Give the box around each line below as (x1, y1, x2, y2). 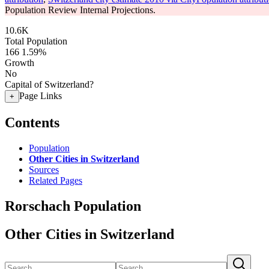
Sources (29, 164, 59, 175)
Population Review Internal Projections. (5, 5, 156, 15)
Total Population (5, 36, 67, 46)
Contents (5, 114, 59, 130)
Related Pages (29, 175, 82, 186)
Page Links (19, 91, 62, 101)
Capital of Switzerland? (5, 79, 94, 89)
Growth (5, 58, 34, 68)
